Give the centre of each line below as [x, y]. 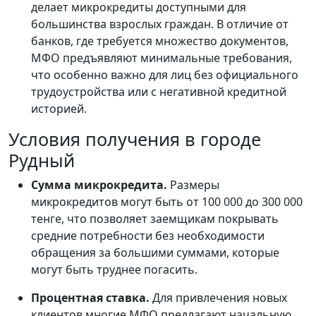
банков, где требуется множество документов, [160, 41]
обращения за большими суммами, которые [155, 253]
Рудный [42, 160]
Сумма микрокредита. [99, 185]
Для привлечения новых [220, 298]
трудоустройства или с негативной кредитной [159, 92]
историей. [59, 109]
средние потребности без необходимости [148, 236]
